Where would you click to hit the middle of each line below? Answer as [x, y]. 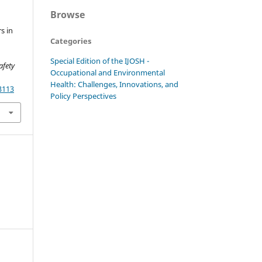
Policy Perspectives [83, 96]
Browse [68, 14]
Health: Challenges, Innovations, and [114, 84]
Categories [71, 41]
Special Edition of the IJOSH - [100, 61]
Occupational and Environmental [108, 72]
